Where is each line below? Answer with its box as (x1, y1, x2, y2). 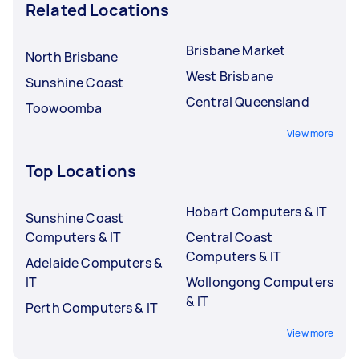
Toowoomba (26, 99, 103, 117)
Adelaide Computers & (26, 253, 163, 272)
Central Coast (186, 228, 272, 246)
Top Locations (26, 159, 136, 182)
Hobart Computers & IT (186, 202, 328, 220)
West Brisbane (186, 67, 273, 85)
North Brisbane (26, 47, 119, 66)
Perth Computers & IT (26, 298, 158, 317)
